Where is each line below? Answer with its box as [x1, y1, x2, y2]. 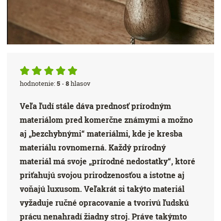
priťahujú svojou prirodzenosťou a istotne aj [20, 169, 185, 180]
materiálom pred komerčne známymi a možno [20, 114, 193, 125]
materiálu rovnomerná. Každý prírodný [20, 142, 166, 152]
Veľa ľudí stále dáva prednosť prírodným [20, 100, 172, 111]
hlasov [69, 79, 91, 87]
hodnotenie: [20, 79, 57, 87]
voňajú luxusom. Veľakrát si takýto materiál [20, 183, 185, 194]
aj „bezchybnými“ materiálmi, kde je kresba [20, 128, 183, 139]
